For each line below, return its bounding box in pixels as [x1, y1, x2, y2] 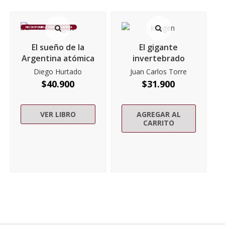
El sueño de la [31, 41, 84, 53]
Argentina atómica [21, 52, 94, 64]
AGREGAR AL [136, 109, 181, 119]
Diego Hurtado [34, 66, 82, 76]
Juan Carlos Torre [130, 66, 187, 76]
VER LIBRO [40, 109, 76, 119]
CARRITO [143, 118, 174, 128]
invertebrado [132, 52, 185, 64]
